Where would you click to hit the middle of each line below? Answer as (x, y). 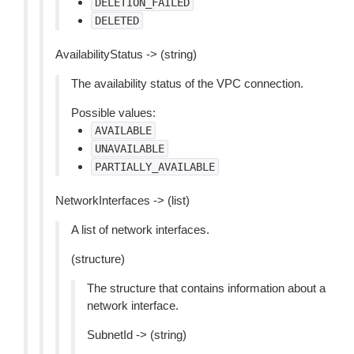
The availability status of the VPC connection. (187, 83)
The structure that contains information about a (206, 288)
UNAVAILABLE (130, 149)
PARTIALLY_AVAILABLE (155, 167)
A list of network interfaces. (140, 230)
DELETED (117, 21)
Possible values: (113, 113)
